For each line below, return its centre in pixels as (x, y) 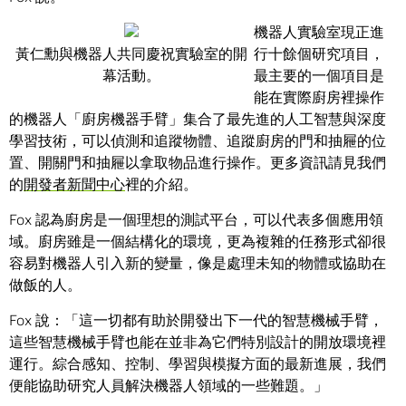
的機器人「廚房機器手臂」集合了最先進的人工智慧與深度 (198, 119)
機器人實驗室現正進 (319, 32)
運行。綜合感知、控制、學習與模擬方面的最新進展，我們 (198, 364)
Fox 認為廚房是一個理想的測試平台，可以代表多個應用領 (196, 220)
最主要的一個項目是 (319, 76)
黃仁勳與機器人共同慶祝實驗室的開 (131, 54)
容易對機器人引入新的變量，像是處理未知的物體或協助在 (198, 263)
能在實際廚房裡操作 (319, 97)
